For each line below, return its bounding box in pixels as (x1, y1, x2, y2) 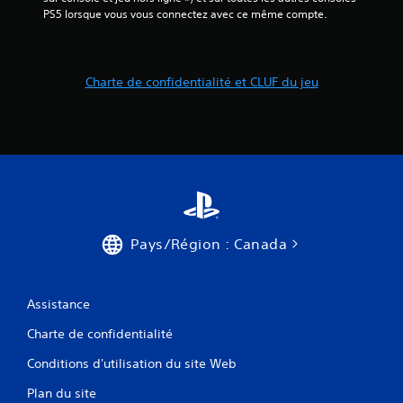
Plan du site (27, 384, 96, 401)
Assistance (27, 295, 90, 312)
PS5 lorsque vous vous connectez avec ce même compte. (43, 5, 327, 22)
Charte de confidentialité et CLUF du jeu (85, 73, 318, 90)
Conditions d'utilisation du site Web (27, 354, 237, 372)
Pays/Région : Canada (130, 234, 287, 253)
